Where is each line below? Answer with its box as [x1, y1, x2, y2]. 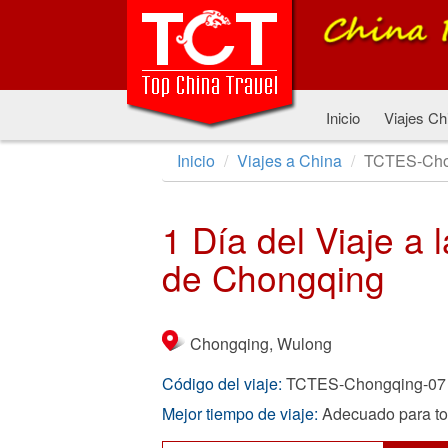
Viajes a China [237, 149, 342, 172]
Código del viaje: [162, 372, 282, 395]
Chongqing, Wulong [190, 332, 332, 355]
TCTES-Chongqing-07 [286, 372, 446, 395]
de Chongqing [162, 252, 385, 302]
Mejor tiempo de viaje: [162, 402, 318, 425]
